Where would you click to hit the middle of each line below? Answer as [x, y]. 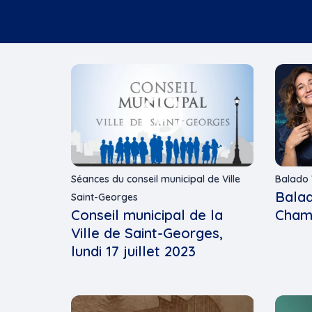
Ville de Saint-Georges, [147, 233]
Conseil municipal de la [147, 214]
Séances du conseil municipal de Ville [156, 179]
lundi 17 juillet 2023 [133, 251]
